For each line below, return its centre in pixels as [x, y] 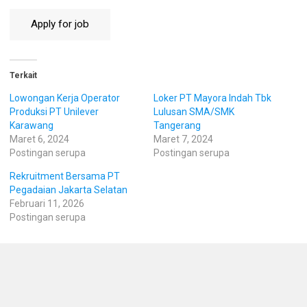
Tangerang [177, 125]
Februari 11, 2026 [47, 203]
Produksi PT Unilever [54, 111]
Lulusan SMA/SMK [194, 111]
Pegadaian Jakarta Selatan [69, 189]
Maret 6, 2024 [39, 139]
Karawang [32, 125]
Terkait [23, 75]
